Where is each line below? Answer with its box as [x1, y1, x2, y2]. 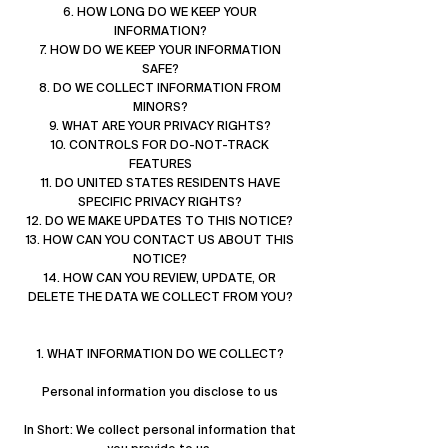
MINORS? [132, 99, 188, 115]
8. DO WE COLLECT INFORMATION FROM [39, 80, 281, 96]
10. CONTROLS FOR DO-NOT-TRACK [51, 137, 269, 153]
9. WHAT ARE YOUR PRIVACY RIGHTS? [49, 118, 271, 134]
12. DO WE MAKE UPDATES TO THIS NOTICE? [27, 213, 293, 229]
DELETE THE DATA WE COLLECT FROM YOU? [27, 289, 293, 305]
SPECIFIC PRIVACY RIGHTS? [78, 194, 242, 210]
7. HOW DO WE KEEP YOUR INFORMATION [39, 42, 281, 58]
